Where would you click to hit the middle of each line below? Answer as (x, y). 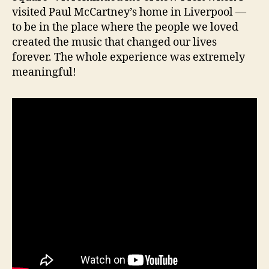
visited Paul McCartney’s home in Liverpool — (129, 13)
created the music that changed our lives (114, 43)
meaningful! (44, 73)
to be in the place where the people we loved (125, 28)
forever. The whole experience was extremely (128, 58)
